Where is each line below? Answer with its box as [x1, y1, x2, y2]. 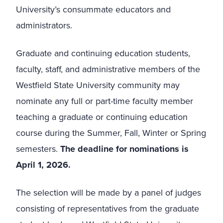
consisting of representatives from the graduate [16, 202, 199, 215]
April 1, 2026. [16, 158, 71, 171]
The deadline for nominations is [60, 142, 189, 155]
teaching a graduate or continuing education [16, 110, 188, 123]
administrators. [16, 18, 75, 31]
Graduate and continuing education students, [16, 46, 190, 59]
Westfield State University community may [16, 78, 180, 91]
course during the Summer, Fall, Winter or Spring [16, 126, 206, 139]
